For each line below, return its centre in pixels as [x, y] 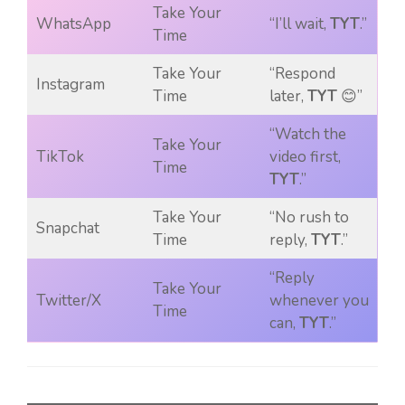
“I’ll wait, [299, 24]
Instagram [70, 85]
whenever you [319, 301]
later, [288, 97]
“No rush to [309, 218]
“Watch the [307, 135]
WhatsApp [73, 24]
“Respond [302, 74]
